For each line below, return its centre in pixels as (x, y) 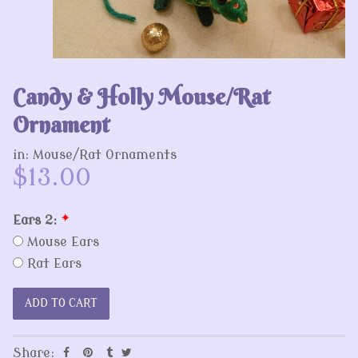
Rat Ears (52, 263)
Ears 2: (37, 220)
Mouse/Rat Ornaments (105, 155)
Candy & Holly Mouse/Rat (141, 96)
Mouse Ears (61, 242)
